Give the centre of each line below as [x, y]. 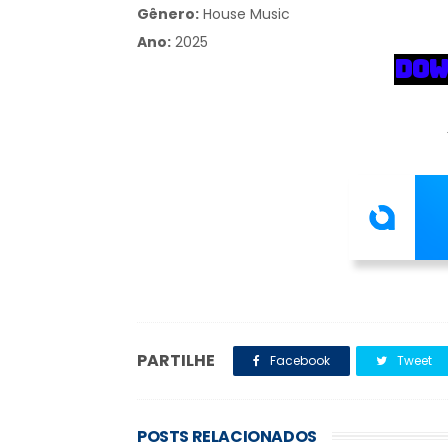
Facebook [298, 360]
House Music [246, 14]
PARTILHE [176, 360]
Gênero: [168, 14]
